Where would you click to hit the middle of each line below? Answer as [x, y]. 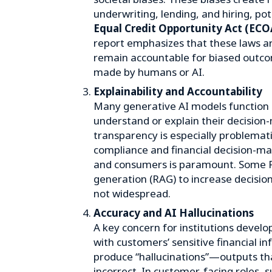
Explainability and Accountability [178, 91]
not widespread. [132, 193]
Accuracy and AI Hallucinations [174, 213]
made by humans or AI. [149, 72]
